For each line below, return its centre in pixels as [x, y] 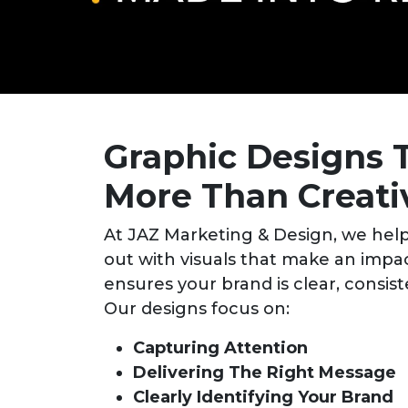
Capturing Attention [220, 348]
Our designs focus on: [197, 309]
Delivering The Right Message [265, 372]
